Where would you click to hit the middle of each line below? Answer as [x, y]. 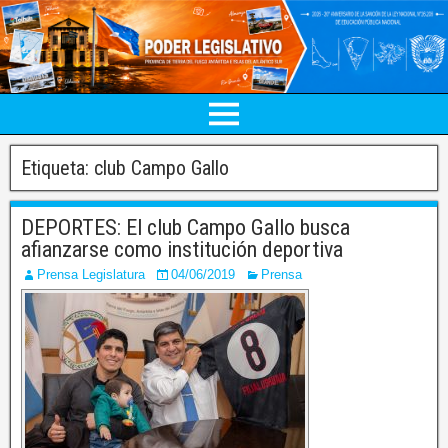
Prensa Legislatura [91, 274]
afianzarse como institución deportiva [182, 249]
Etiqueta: [57, 167]
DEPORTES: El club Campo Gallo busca [185, 227]
